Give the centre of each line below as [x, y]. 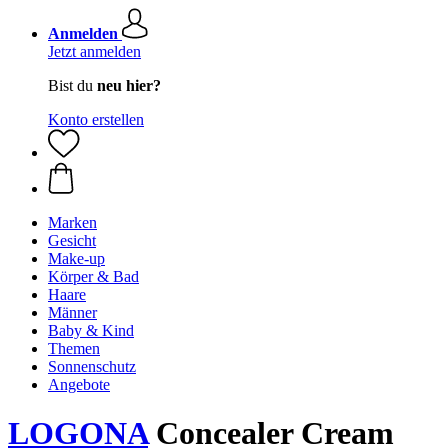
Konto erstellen [96, 119]
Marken [72, 222]
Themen [74, 348]
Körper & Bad [93, 276]
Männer [72, 312]
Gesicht [72, 240]
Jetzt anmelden [94, 51]
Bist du [72, 85]
